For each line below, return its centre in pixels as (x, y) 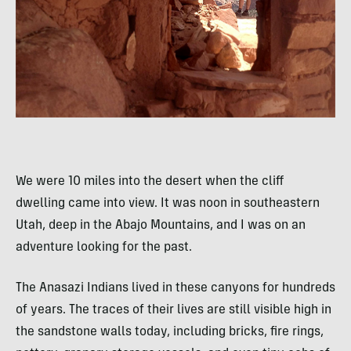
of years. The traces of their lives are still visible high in (174, 310)
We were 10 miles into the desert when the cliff (150, 181)
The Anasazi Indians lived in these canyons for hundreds (175, 288)
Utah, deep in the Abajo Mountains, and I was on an (161, 225)
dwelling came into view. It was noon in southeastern (168, 203)
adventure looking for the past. (104, 247)
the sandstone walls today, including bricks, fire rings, (170, 332)
